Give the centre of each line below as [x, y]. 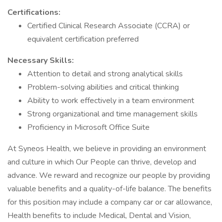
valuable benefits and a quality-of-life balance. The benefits [110, 189]
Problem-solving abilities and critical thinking [103, 87]
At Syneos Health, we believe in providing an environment [107, 149]
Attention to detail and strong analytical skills [105, 74]
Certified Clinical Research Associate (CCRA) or [109, 26]
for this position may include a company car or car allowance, [110, 202]
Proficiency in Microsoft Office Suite [88, 127]
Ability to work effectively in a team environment [111, 101]
